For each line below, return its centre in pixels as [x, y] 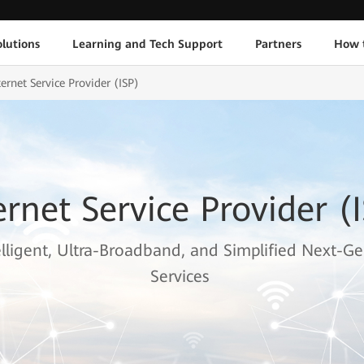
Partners [278, 43]
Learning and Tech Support [147, 43]
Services [180, 276]
